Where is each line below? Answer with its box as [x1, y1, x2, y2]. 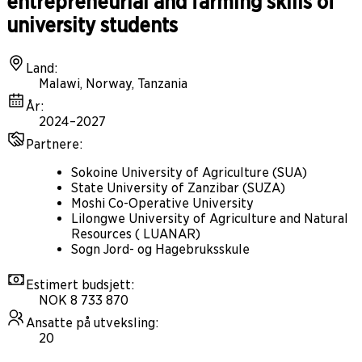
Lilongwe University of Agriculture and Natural [71, 211, 348, 227]
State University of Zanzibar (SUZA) [71, 180, 285, 196]
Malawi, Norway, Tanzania [39, 76, 187, 92]
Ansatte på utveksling [26, 315, 155, 331]
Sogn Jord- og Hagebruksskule [71, 242, 250, 258]
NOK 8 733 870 [39, 293, 128, 309]
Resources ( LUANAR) [71, 226, 200, 242]
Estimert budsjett [26, 277, 131, 293]
